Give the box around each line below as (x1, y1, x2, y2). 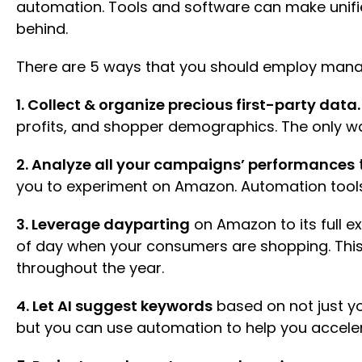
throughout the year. (16, 257, 164, 278)
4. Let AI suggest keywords (16, 295, 213, 316)
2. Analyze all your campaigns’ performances (16, 154, 355, 175)
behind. (16, 18, 68, 39)
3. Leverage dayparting (16, 213, 190, 234)
